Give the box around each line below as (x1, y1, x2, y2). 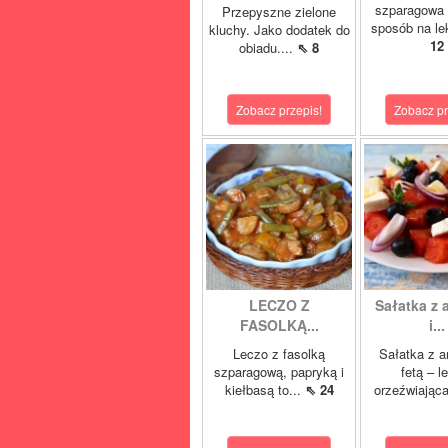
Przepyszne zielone (222, 2, 336, 21)
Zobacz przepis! (236, 101, 322, 118)
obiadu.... (239, 38, 297, 57)
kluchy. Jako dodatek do (208, 20, 350, 39)
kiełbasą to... (224, 380, 305, 399)
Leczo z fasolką (233, 344, 325, 363)
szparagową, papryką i (214, 362, 344, 381)
